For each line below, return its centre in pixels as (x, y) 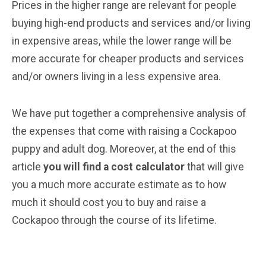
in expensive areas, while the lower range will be (122, 41)
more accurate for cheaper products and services (128, 58)
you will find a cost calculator (115, 167)
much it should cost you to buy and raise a (109, 202)
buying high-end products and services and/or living (131, 23)
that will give (216, 167)
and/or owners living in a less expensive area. (116, 76)
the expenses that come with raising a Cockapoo (124, 131)
